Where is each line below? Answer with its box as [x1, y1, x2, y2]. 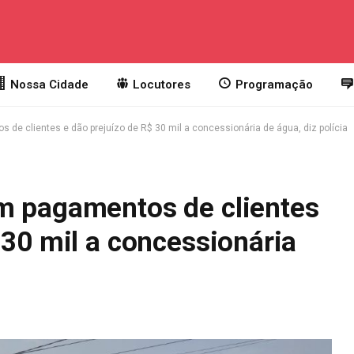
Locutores [133, 77, 191, 92]
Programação [235, 77, 313, 92]
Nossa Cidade [9, 77, 88, 92]
